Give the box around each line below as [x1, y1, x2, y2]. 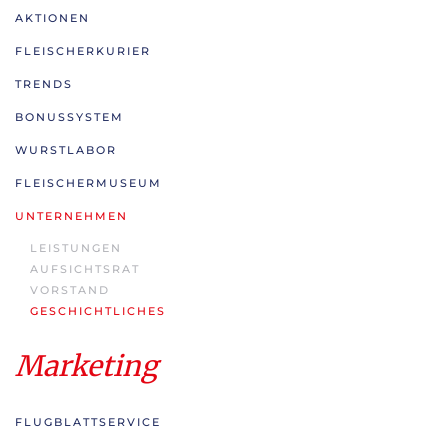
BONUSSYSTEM [15, 110, 124, 124]
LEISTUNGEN [30, 241, 122, 255]
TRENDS [15, 77, 73, 91]
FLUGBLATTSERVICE [15, 415, 161, 429]
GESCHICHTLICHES [30, 304, 166, 318]
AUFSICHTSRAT [30, 262, 140, 276]
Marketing [15, 348, 158, 384]
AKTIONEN [15, 11, 90, 25]
